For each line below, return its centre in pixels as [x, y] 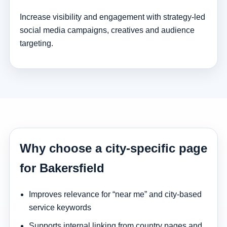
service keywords [60, 207]
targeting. [36, 44]
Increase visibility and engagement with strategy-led [112, 17]
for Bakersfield [62, 168]
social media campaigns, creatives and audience [107, 30]
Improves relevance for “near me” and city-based [115, 194]
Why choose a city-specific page [113, 148]
